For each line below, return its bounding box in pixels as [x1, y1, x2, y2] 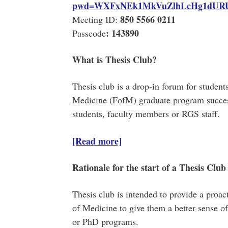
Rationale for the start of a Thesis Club [72, 161, 226, 174]
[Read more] [72, 134, 122, 148]
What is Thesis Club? [72, 53, 157, 66]
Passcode [72, 27, 106, 39]
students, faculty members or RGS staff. [72, 107, 220, 120]
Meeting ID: [72, 13, 120, 25]
